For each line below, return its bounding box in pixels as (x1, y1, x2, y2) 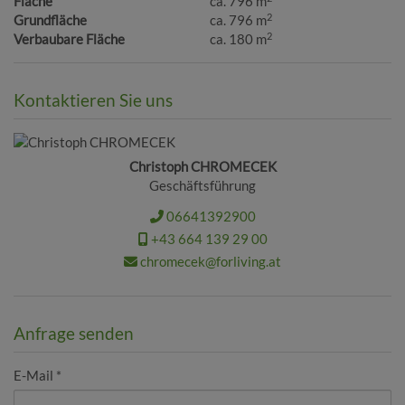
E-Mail (14, 367, 53, 384)
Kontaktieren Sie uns (14, 89, 173, 111)
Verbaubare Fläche (14, 31, 125, 48)
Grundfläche (14, 12, 87, 29)
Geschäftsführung (149, 177, 256, 194)
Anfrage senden (14, 323, 134, 344)
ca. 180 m (210, 31, 268, 48)
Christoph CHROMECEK (128, 158, 277, 175)
